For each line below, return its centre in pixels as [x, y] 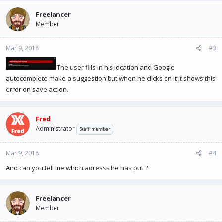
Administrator [55, 128]
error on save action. [37, 89]
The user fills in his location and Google [115, 67]
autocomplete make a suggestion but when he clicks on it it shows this [111, 78]
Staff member [95, 129]
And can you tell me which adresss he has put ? [77, 168]
